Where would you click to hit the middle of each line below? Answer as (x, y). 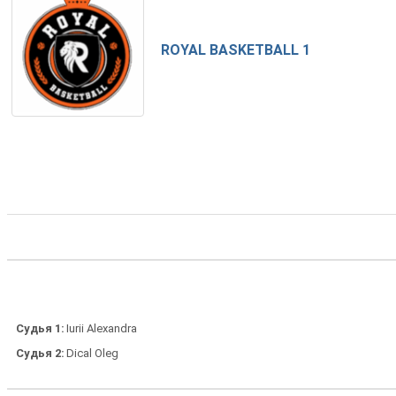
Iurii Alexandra (102, 328)
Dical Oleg (92, 353)
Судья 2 (38, 353)
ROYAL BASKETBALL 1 (236, 49)
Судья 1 (38, 328)
